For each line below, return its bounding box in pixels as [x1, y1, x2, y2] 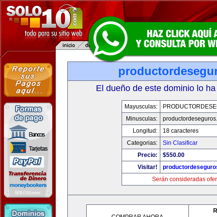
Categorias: [126, 139, 157, 146]
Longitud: [132, 127, 157, 134]
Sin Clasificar [162, 139, 198, 146]
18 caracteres [162, 127, 199, 134]
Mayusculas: [124, 103, 157, 110]
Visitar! [137, 164, 157, 170]
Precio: [137, 152, 157, 158]
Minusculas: [125, 115, 157, 122]
